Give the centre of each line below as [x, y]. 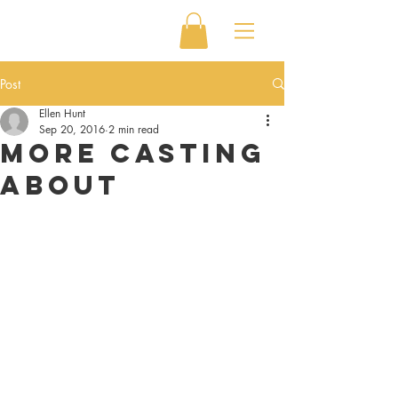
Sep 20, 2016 [72, 129]
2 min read [134, 129]
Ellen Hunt [62, 113]
